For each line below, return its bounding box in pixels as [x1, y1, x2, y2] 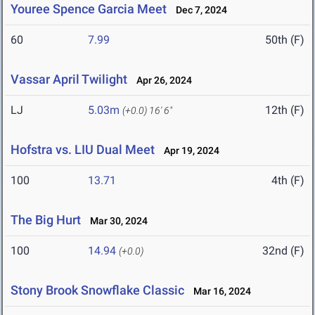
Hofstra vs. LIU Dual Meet [11, 142, 155, 157]
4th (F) [271, 174, 304, 188]
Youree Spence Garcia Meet [11, 1, 167, 17]
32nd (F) [262, 244, 304, 258]
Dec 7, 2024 [169, 4, 227, 16]
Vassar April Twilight [11, 72, 127, 87]
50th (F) [265, 33, 304, 47]
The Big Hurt [11, 212, 81, 228]
